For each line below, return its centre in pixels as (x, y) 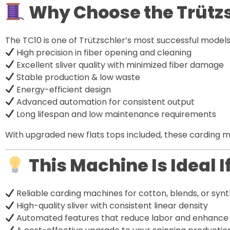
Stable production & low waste (78, 77)
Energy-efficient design (63, 89)
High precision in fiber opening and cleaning (103, 52)
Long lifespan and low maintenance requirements (116, 114)
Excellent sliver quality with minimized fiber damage (119, 65)
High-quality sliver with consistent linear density (111, 206)
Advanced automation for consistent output (105, 102)
